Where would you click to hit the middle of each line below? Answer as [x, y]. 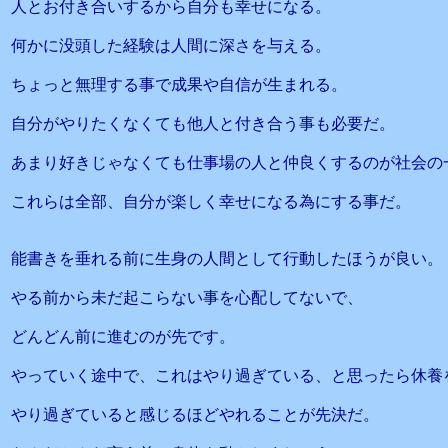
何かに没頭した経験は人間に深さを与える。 [171, 45]
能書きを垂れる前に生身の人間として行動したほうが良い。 [227, 258]
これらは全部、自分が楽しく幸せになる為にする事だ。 [211, 201]
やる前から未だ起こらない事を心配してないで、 [187, 297]
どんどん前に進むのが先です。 [123, 336]
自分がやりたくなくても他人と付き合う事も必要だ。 [203, 123]
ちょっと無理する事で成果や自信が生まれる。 [179, 84]
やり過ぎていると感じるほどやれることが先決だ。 [195, 414]
